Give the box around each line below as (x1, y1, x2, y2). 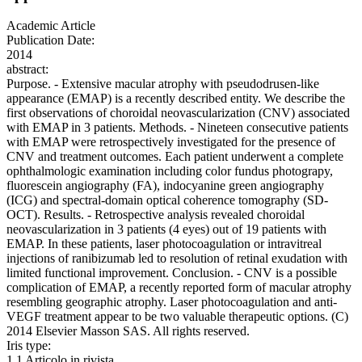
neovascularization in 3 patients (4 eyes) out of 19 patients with (6, 222, 326, 237)
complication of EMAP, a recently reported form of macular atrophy (6, 280, 351, 295)
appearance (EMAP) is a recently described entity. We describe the (6, 91, 345, 106)
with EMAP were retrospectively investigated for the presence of (6, 135, 335, 149)
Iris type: (6, 339, 51, 353)
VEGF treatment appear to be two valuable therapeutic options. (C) (6, 309, 348, 324)
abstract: (6, 62, 48, 77)
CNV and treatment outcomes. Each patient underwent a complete (6, 149, 343, 164)
